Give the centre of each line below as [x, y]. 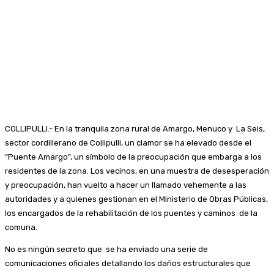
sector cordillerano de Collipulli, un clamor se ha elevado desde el [128, 143]
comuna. [21, 227]
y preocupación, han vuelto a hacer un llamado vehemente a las [126, 185]
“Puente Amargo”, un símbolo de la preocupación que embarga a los [133, 157]
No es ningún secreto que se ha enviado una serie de [106, 249]
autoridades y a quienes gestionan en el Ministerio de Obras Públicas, [136, 199]
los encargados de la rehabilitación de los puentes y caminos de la [131, 213]
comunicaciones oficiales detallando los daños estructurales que [128, 263]
